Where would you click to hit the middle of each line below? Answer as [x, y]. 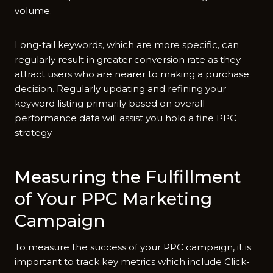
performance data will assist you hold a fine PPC [126, 118]
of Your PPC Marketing [113, 198]
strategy [33, 132]
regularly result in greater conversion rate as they [128, 59]
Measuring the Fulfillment [128, 176]
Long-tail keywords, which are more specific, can [127, 44]
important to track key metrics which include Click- [132, 261]
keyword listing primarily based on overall [110, 103]
